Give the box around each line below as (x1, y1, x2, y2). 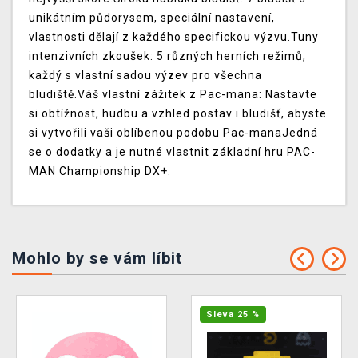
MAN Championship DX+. (29, 165, 171, 178)
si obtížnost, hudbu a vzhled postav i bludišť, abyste (29, 107, 327, 121)
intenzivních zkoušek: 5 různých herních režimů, (29, 50, 306, 63)
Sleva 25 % (206, 309, 260, 320)
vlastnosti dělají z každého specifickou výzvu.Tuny (29, 30, 319, 44)
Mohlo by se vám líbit (12, 249, 182, 268)
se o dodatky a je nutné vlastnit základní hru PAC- (29, 145, 316, 159)
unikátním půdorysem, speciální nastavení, (29, 11, 275, 25)
